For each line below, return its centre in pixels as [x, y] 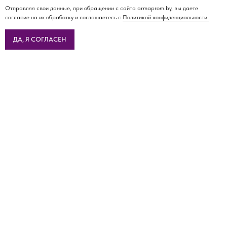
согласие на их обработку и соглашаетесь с [64, 17]
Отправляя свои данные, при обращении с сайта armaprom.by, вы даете [102, 8]
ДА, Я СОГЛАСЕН [40, 40]
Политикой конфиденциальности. [166, 17]
